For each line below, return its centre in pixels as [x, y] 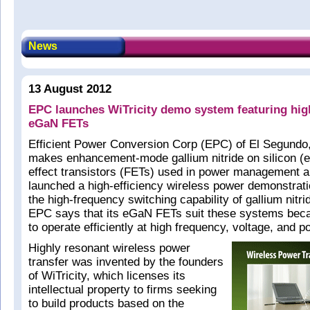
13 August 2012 [70, 89]
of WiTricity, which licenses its [107, 276]
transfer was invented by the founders [126, 262]
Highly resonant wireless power [109, 248]
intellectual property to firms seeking [122, 290]
